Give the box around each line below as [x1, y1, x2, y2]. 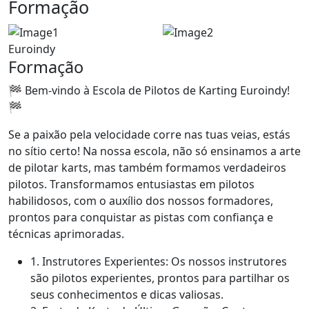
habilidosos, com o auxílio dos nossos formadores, [8, 192, 273, 208]
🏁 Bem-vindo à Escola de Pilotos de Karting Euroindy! [8, 82, 290, 98]
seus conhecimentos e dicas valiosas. [30, 286, 223, 302]
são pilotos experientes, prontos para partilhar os [30, 270, 290, 286]
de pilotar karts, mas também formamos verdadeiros [8, 159, 286, 175]
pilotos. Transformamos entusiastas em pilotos [8, 176, 255, 192]
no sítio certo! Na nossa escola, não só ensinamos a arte [8, 143, 301, 159]
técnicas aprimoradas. [8, 226, 124, 241]
